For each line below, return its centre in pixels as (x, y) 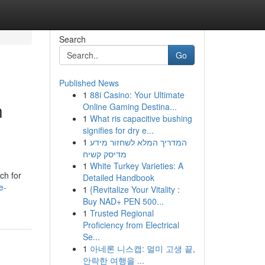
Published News (89, 83)
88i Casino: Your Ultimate (137, 95)
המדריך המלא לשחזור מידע (138, 142)
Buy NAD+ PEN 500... (123, 201)
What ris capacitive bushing (141, 118)
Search (72, 39)
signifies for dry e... (118, 130)
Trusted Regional (122, 213)
